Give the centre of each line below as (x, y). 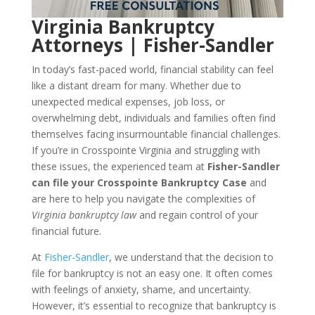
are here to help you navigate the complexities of (143, 199)
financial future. (66, 231)
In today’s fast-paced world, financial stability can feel (152, 69)
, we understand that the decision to (191, 257)
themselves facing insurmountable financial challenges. (156, 134)
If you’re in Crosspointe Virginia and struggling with (146, 150)
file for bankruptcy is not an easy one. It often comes (152, 273)
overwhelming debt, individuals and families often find (153, 118)
